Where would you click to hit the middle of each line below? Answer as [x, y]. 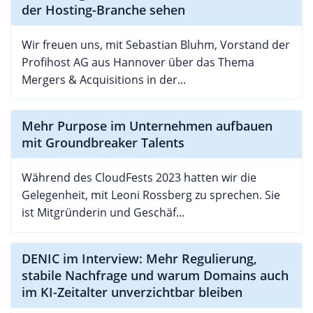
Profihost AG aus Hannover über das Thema [138, 63]
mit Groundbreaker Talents [103, 143]
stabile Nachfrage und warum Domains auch [155, 276]
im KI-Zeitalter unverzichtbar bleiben [132, 292]
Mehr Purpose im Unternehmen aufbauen [147, 126]
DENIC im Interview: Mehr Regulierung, [139, 259]
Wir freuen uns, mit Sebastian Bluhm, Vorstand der [156, 45]
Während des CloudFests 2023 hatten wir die [139, 178]
